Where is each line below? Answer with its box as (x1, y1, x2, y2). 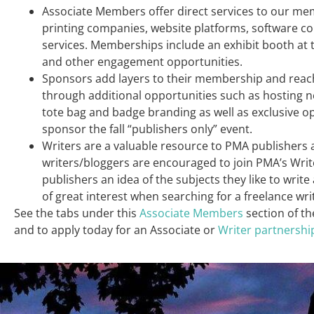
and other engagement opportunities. (42, 54, 243, 70)
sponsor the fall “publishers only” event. (42, 121, 252, 137)
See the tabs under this (14, 205, 139, 221)
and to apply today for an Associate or (14, 222, 218, 238)
